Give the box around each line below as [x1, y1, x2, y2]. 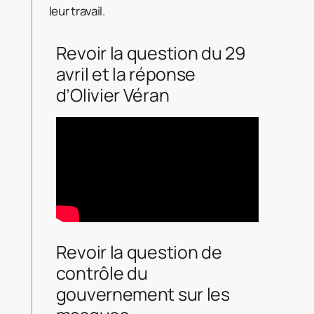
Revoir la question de [55, 240, 222, 265]
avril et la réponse [55, 62, 196, 87]
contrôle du [55, 261, 148, 286]
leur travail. [48, 3, 105, 20]
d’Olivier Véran [55, 83, 170, 108]
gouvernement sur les [55, 282, 230, 307]
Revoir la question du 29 [55, 41, 246, 66]
